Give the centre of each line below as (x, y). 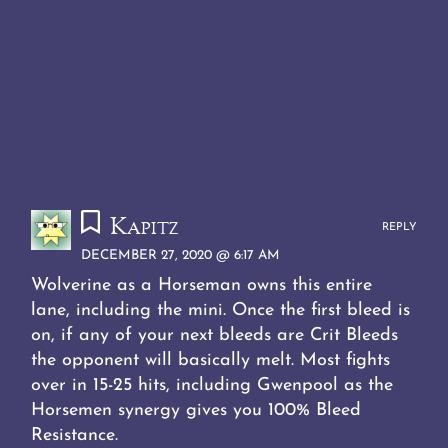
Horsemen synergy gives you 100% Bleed (196, 410)
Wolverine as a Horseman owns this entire (202, 285)
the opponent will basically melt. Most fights (211, 360)
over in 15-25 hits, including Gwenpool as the (212, 385)
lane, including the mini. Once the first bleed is (221, 310)
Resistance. (75, 435)
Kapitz (144, 227)
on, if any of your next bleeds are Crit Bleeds (215, 335)
